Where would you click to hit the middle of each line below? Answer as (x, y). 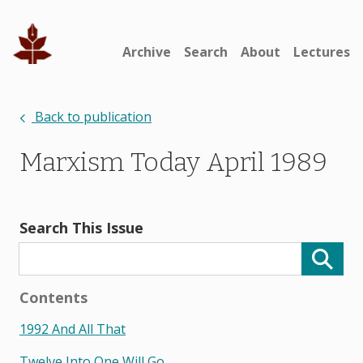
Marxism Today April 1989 (173, 162)
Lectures (322, 52)
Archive (147, 52)
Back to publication (92, 117)
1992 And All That (73, 329)
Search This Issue (81, 228)
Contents (53, 298)
